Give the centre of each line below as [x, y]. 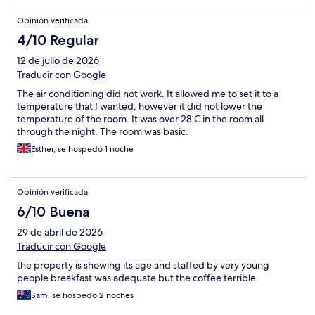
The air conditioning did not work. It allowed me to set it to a [148, 94]
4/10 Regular [58, 40]
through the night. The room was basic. [103, 132]
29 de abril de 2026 [60, 232]
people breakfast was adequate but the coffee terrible [136, 278]
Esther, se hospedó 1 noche [82, 149]
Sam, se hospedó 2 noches [82, 296]
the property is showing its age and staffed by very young [143, 265]
